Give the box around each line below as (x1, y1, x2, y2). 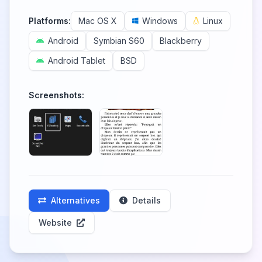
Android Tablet (48, 56, 105, 65)
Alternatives (51, 195, 100, 205)
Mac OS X (78, 16, 117, 26)
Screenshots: (29, 90, 84, 100)
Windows (142, 16, 178, 26)
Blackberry (160, 36, 202, 46)
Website (39, 218, 72, 227)
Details (132, 195, 161, 205)
